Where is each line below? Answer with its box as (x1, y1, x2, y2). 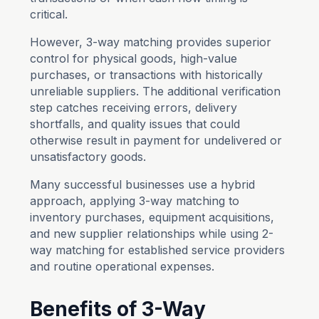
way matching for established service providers (30, 243, 286, 257)
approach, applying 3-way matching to (30, 194, 240, 208)
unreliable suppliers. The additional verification (30, 84, 281, 98)
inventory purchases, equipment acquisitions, (30, 210, 275, 224)
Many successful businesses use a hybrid (30, 177, 256, 192)
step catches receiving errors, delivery (30, 100, 238, 115)
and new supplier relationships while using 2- (30, 226, 274, 241)
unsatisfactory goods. (30, 150, 147, 164)
